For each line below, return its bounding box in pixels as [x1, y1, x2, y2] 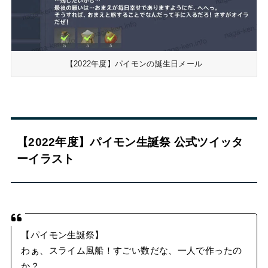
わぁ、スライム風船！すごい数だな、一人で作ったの [21, 246, 242, 256]
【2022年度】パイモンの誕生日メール [65, 59, 203, 69]
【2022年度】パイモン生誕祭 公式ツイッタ [16, 135, 243, 148]
